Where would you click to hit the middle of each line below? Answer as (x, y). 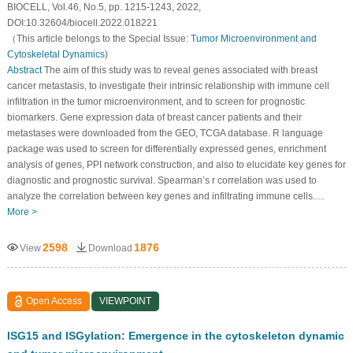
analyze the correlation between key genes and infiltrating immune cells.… (165, 196)
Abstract (24, 70)
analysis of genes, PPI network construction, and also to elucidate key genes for (176, 164)
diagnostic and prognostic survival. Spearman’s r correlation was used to (162, 180)
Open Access (54, 301)
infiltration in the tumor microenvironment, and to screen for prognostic (156, 101)
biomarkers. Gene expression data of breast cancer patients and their (154, 117)
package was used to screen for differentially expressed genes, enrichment (166, 149)
